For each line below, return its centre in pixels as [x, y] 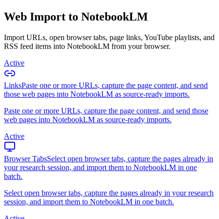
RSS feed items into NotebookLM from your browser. [87, 46]
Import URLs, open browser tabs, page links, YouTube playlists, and [109, 37]
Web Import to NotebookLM [76, 16]
